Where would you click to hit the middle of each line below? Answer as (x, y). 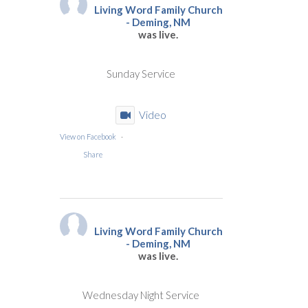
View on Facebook (88, 136)
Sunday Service (141, 73)
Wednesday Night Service (141, 295)
